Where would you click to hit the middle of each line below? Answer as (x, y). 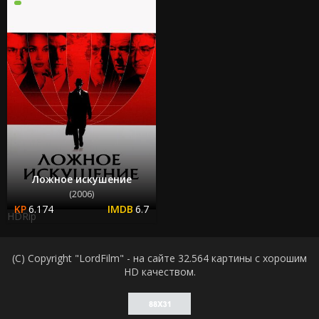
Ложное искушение (82, 179)
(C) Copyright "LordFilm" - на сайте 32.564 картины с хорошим (159, 258)
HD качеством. (159, 272)
